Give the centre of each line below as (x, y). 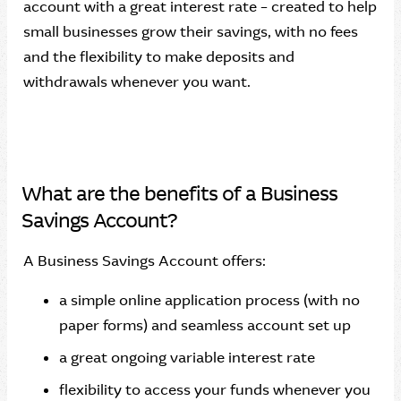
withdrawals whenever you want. (137, 82)
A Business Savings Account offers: (145, 261)
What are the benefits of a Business (179, 194)
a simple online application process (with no (209, 300)
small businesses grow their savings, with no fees (191, 32)
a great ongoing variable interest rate (187, 358)
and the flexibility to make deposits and (159, 57)
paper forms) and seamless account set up (205, 325)
